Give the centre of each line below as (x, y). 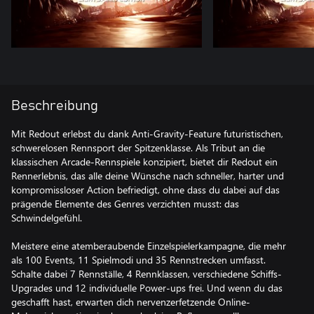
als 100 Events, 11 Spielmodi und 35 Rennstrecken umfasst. (138, 260)
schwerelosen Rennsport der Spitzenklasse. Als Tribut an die (138, 148)
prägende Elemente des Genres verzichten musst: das (125, 204)
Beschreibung (55, 106)
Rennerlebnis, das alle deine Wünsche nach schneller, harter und (148, 176)
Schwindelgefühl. (47, 218)
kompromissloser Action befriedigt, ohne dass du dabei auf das (145, 190)
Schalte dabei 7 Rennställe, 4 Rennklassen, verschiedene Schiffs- (146, 274)
